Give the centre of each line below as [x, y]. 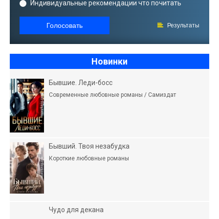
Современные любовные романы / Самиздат [112, 95]
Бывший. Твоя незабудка [89, 146]
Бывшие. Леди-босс [81, 82]
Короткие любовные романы [89, 158]
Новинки [109, 61]
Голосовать [65, 25]
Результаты [183, 25]
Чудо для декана [76, 209]
